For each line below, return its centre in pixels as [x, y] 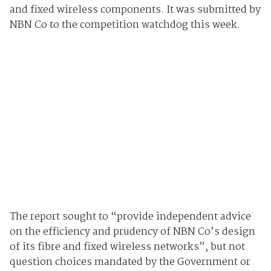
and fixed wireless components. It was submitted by [135, 10]
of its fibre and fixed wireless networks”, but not [127, 247]
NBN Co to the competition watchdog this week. [125, 25]
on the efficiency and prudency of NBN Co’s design [132, 232]
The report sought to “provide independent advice [130, 217]
